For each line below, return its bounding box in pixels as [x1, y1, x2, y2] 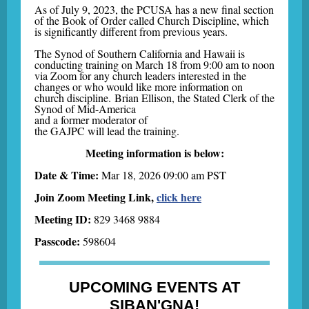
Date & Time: [34, 167, 99, 183]
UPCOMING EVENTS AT [69, 279, 240, 296]
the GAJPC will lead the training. [34, 123, 179, 138]
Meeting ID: [34, 211, 91, 227]
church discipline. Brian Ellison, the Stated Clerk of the [34, 90, 275, 105]
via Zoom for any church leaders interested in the [34, 68, 246, 83]
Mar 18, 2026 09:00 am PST [101, 168, 226, 182]
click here [157, 189, 201, 205]
